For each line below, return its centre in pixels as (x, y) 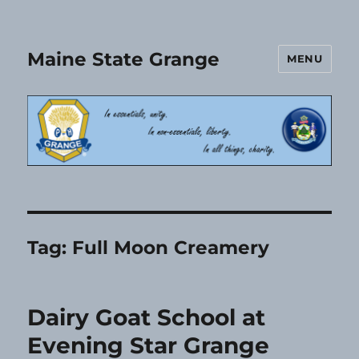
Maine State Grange (124, 59)
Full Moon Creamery (171, 248)
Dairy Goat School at (147, 318)
